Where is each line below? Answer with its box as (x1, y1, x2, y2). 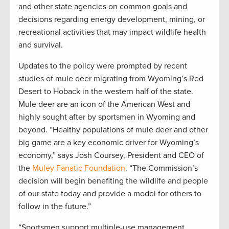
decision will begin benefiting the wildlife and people (18, 176, 208, 187)
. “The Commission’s (125, 163, 198, 174)
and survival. (18, 40, 63, 51)
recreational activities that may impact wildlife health (18, 27, 206, 38)
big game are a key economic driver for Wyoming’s (18, 138, 199, 148)
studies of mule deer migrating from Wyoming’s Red (18, 74, 203, 84)
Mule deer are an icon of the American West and (18, 99, 190, 110)
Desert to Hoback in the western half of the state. (18, 86, 193, 97)
